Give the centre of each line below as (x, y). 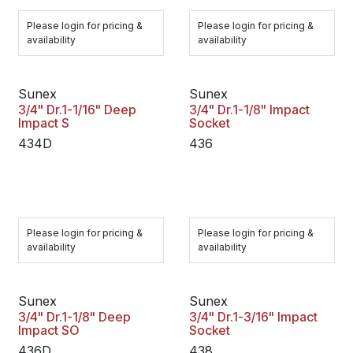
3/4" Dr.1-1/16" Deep (77, 110)
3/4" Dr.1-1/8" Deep (74, 317)
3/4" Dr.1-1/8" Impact (249, 110)
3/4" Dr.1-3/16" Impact (253, 317)
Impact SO (48, 330)
